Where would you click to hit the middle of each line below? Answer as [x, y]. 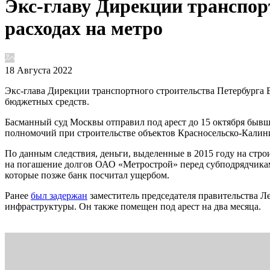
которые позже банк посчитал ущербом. [87, 175]
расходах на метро [84, 29]
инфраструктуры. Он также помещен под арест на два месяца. [133, 206]
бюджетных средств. [47, 101]
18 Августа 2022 [39, 70]
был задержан [59, 195]
